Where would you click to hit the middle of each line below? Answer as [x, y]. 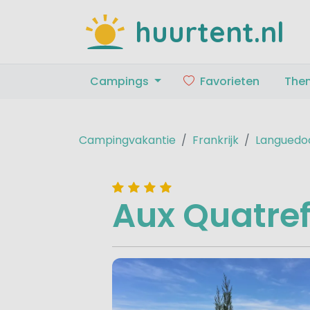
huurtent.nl [210, 32]
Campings [121, 81]
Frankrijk [216, 140]
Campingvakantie [127, 140]
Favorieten [229, 81]
